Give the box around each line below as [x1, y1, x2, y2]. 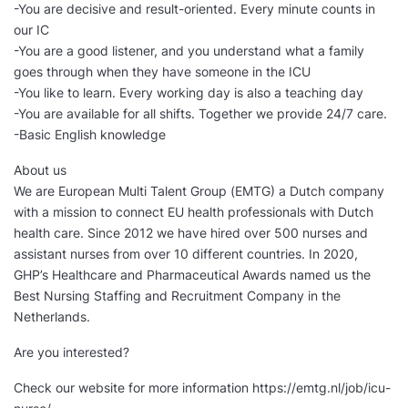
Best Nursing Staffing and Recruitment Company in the [14, 288, 341, 304]
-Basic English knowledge [14, 127, 166, 143]
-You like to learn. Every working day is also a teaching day [14, 85, 363, 101]
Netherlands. [14, 309, 90, 325]
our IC [14, 22, 49, 38]
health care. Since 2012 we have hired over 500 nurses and [14, 225, 368, 241]
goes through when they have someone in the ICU [14, 64, 311, 80]
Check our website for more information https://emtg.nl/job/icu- [14, 380, 391, 396]
